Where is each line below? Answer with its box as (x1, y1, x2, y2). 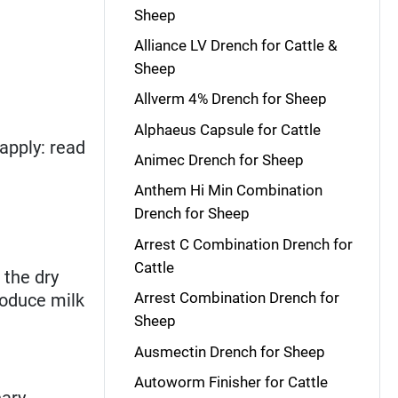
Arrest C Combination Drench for (133, 235, 353, 253)
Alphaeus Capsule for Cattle (133, 120, 321, 139)
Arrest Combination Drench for (133, 289, 339, 307)
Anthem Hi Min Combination (133, 181, 322, 200)
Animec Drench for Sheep (133, 151, 304, 169)
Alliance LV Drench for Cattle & (133, 36, 338, 54)
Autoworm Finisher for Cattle (133, 372, 328, 391)
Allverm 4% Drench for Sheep (133, 90, 327, 108)
